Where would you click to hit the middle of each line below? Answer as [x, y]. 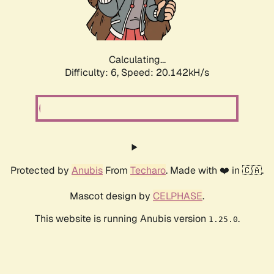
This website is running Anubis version [121, 219]
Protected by [41, 171]
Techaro [148, 171]
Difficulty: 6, [93, 73]
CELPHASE [178, 196]
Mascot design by [111, 196]
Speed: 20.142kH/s [165, 73]
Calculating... [137, 60]
